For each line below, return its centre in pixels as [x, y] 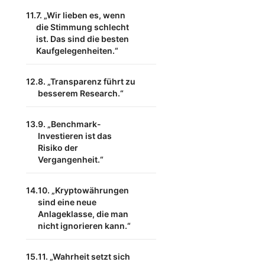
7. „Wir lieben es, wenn [81, 15]
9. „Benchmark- [70, 124]
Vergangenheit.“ [71, 159]
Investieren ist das [75, 136]
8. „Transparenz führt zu [87, 81]
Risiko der [58, 148]
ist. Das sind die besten [83, 39]
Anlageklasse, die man [83, 214]
